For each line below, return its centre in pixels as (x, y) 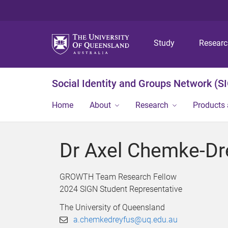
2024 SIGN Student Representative (121, 189)
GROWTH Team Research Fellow (118, 177)
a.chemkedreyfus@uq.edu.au (126, 220)
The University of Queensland (112, 207)
